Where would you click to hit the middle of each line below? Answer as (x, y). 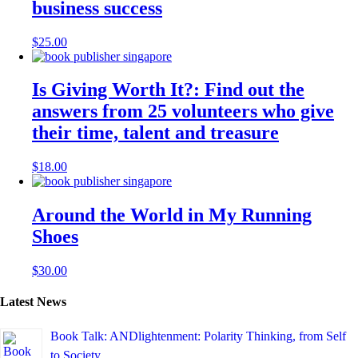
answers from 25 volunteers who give (183, 111)
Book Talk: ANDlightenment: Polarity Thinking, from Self (198, 336)
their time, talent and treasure (155, 133)
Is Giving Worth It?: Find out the (168, 90)
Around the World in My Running (172, 215)
